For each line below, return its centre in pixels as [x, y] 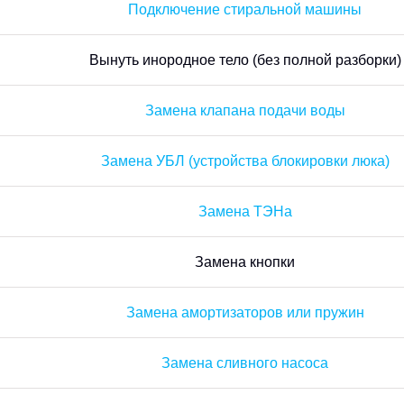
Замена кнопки [245, 262]
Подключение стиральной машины [245, 9]
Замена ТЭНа [245, 211]
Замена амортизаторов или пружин [245, 312]
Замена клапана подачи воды [245, 110]
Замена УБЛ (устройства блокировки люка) [245, 161]
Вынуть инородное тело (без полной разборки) [245, 60]
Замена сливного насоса [245, 363]
